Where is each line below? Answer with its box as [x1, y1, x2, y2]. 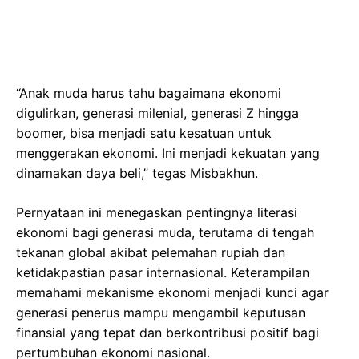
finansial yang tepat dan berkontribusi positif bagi [16, 324, 319, 341]
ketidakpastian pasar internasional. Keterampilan [16, 264, 309, 280]
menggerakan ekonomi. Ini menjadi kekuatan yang [16, 144, 320, 161]
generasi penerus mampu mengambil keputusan [16, 304, 305, 321]
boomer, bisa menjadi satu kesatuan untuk [16, 124, 272, 141]
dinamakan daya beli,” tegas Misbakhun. [16, 164, 258, 181]
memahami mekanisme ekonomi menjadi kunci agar [16, 284, 329, 301]
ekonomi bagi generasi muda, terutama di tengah [16, 224, 314, 240]
